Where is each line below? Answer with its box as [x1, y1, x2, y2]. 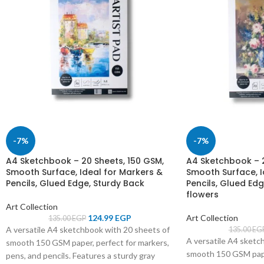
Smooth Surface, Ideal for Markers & [6, 166, 163, 178]
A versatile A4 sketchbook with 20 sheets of [6, 224, 170, 235]
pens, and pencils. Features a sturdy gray [6, 250, 155, 260]
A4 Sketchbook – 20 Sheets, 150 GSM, [6, 154, 164, 167]
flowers [186, 188, 219, 200]
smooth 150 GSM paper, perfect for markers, [6, 237, 169, 247]
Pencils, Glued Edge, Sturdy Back [6, 177, 144, 189]
